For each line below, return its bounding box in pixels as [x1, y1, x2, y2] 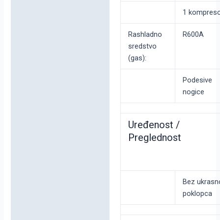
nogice [182, 87, 204, 96]
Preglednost [128, 131, 181, 143]
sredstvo [128, 41, 157, 51]
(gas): [128, 53, 146, 62]
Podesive [182, 75, 212, 84]
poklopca [182, 189, 212, 198]
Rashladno [128, 29, 162, 39]
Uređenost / [128, 118, 180, 131]
